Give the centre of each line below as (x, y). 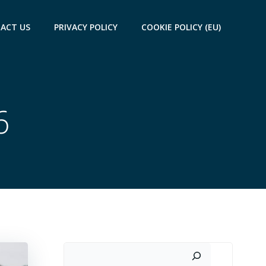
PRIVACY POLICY (86, 27)
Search (78, 249)
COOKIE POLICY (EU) (181, 27)
